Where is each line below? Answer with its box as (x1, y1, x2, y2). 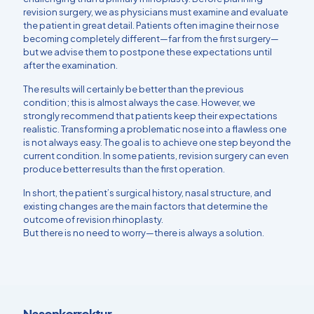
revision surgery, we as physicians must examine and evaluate (23, 6, 288, 18)
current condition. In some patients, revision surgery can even (23, 150, 289, 162)
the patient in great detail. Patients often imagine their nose (23, 20, 279, 32)
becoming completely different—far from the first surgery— (23, 33, 279, 45)
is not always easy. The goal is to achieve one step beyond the (23, 137, 291, 149)
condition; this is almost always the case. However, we (23, 97, 255, 109)
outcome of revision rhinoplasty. (23, 214, 163, 226)
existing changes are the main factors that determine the (23, 200, 268, 212)
